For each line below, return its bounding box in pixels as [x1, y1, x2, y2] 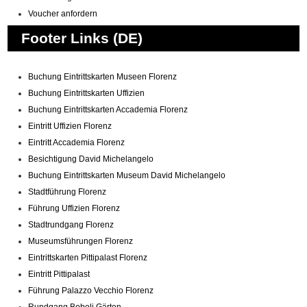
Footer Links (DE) [21, 30, 143, 46]
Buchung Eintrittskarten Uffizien [28, 88, 145, 98]
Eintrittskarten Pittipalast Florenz [28, 253, 148, 262]
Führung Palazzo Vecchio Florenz [28, 286, 154, 295]
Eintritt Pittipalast [28, 269, 90, 279]
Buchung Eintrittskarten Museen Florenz [28, 72, 177, 82]
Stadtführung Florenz [28, 187, 107, 197]
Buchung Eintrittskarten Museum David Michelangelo [28, 171, 226, 180]
